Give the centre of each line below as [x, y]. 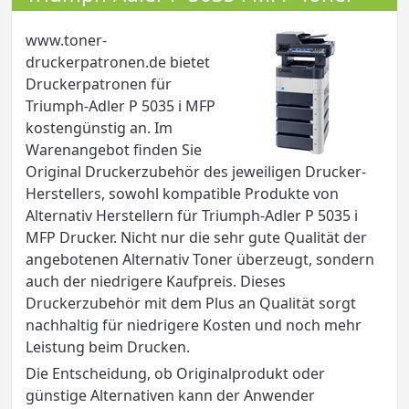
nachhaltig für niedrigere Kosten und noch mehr [194, 325]
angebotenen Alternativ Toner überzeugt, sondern [200, 259]
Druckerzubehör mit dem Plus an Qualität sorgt [191, 303]
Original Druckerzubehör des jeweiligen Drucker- [196, 171]
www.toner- [66, 40]
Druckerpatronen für [99, 84]
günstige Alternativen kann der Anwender [170, 395]
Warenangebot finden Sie [114, 149]
